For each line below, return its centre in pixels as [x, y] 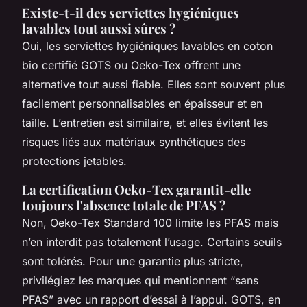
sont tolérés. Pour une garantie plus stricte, [133, 261]
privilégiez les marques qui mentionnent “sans [140, 280]
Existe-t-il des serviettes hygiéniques [131, 12]
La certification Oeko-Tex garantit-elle [136, 189]
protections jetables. [74, 161]
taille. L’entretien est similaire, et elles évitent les [145, 122]
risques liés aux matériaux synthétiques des [134, 142]
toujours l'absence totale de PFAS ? [124, 205]
